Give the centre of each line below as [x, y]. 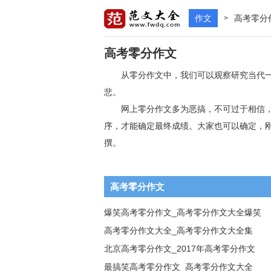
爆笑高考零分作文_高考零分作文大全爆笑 [183, 212]
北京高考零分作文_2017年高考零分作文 [180, 249]
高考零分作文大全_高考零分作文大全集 [178, 230]
